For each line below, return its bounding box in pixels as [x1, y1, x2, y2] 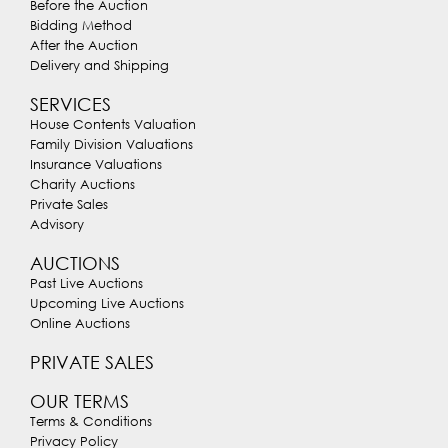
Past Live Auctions [30, 275, 143, 292]
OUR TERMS [30, 390, 129, 413]
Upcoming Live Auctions [30, 295, 184, 312]
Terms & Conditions [30, 413, 152, 430]
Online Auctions [30, 315, 130, 332]
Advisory [30, 216, 84, 233]
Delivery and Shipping [30, 57, 169, 74]
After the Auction [30, 37, 138, 54]
